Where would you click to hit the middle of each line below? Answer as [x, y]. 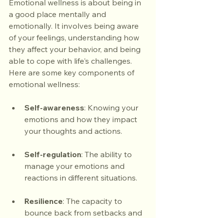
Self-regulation [53, 154]
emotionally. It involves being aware [75, 26]
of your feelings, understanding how [75, 37]
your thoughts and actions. [73, 131]
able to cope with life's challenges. [71, 61]
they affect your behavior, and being [76, 49]
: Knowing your [112, 108]
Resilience [44, 201]
